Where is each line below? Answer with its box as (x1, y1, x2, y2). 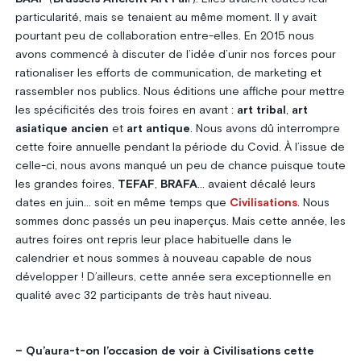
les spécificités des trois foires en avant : (15, 104, 237, 116)
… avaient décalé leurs (197, 178, 316, 190)
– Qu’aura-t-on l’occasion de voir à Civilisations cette (15, 345, 314, 357)
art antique (126, 122, 190, 135)
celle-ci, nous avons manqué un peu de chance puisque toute (15, 160, 346, 172)
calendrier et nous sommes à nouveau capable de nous (15, 252, 312, 264)
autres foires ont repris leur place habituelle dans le (15, 234, 292, 246)
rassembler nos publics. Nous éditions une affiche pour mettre (15, 85, 345, 98)
